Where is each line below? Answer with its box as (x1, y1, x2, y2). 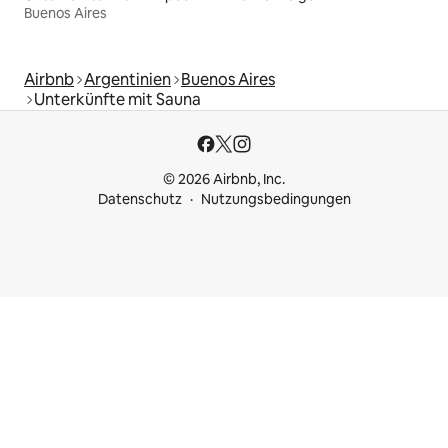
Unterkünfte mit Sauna (34, 89, 201, 111)
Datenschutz (97, 190, 182, 209)
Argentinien (84, 69, 171, 91)
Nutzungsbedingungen (200, 190, 351, 209)
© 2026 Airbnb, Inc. (163, 170, 285, 189)
